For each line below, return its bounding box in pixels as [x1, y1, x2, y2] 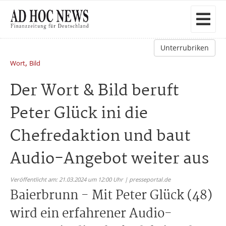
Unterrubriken [160, 43, 209, 52]
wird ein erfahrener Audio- [10, 204, 172, 224]
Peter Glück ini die [10, 101, 148, 127]
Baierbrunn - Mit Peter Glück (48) [10, 186, 212, 206]
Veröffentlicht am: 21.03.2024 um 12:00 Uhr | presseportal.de [10, 176, 171, 183]
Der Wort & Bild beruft [10, 78, 179, 104]
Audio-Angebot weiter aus [10, 146, 209, 172]
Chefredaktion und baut [10, 124, 191, 149]
